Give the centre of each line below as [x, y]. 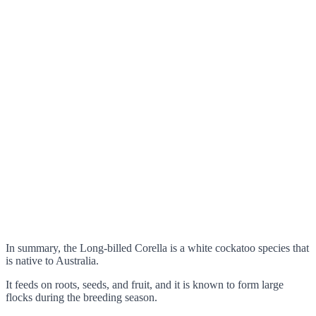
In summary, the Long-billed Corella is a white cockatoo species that [157, 248]
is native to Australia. [52, 261]
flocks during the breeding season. [81, 297]
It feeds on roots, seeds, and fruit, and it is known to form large [145, 285]
